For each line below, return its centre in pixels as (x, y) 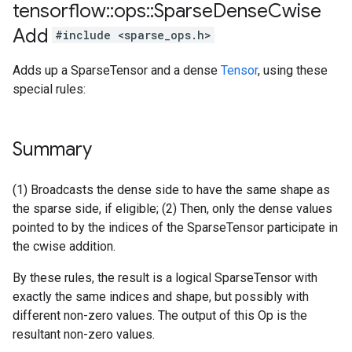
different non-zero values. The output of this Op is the (160, 315)
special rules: (49, 89)
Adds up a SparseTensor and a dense (117, 70)
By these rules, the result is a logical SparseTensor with (165, 278)
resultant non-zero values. (84, 334)
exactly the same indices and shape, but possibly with (161, 297)
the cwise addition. (64, 246)
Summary (52, 149)
